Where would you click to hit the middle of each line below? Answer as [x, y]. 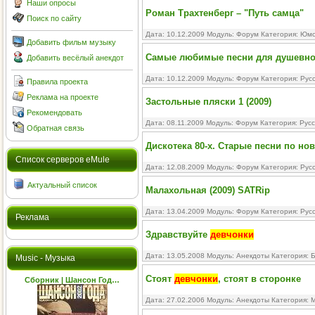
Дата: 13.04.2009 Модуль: [191, 211]
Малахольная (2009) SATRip [208, 190]
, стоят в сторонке [259, 279]
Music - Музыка [45, 258]
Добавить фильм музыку [71, 42]
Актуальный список [62, 185]
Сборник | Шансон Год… [72, 280]
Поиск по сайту [54, 18]
